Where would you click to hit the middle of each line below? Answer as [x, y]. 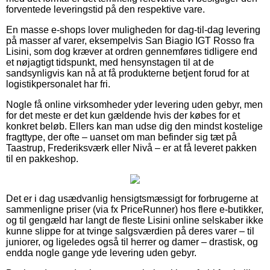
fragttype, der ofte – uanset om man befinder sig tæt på [121, 137]
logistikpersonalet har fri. [58, 84]
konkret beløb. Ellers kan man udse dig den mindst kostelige [134, 126]
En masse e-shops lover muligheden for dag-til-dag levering [133, 30]
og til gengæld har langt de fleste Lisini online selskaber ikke [135, 220]
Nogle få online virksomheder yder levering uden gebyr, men [134, 104]
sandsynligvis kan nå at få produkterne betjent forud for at [127, 73]
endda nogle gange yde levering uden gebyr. [101, 253]
